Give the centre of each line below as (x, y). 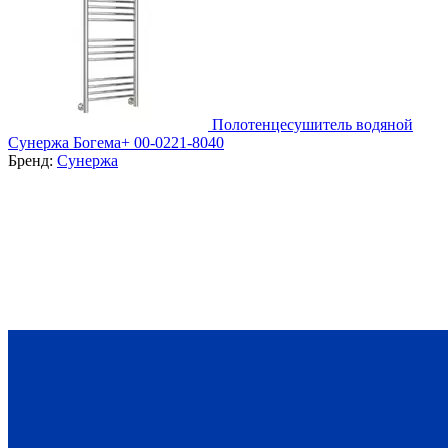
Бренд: (32, 160)
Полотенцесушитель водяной (312, 124)
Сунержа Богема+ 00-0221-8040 (116, 142)
